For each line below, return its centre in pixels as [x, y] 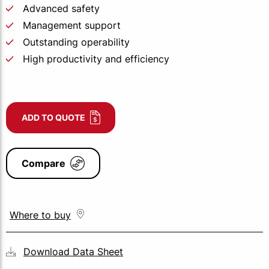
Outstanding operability [76, 42]
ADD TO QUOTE [53, 117]
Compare [44, 163]
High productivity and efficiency [96, 59]
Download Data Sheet [73, 252]
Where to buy [40, 215]
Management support [72, 25]
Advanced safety [61, 8]
